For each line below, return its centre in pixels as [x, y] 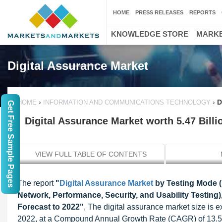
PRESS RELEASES [159, 12]
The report [36, 183]
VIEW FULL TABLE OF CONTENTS [91, 154]
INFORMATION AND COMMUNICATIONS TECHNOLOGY [127, 102]
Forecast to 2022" [51, 207]
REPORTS [202, 12]
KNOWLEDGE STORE [150, 34]
